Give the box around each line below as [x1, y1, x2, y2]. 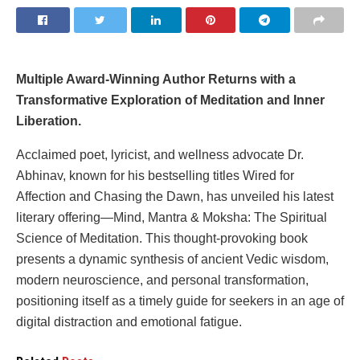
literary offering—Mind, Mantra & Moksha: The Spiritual [16, 210, 327, 224]
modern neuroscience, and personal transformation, [16, 272, 309, 287]
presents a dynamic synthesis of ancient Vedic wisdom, [16, 252, 329, 266]
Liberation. [16, 113, 81, 128]
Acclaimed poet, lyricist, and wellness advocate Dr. [16, 147, 304, 162]
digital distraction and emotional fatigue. [16, 314, 242, 329]
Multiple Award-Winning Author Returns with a [16, 72, 296, 86]
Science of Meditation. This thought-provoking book [16, 231, 308, 245]
